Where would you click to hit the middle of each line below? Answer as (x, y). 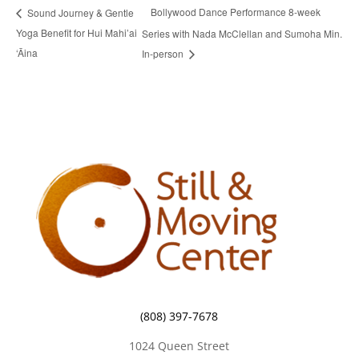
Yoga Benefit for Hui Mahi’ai (77, 33)
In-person (164, 53)
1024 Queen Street (179, 345)
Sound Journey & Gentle (79, 12)
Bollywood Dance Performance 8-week (236, 12)
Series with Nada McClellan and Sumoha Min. (242, 33)
